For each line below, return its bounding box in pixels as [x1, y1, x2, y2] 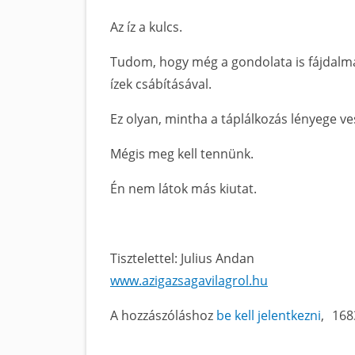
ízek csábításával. [110, 75, 212, 93]
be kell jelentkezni [216, 307, 321, 324]
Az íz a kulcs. [110, 18, 182, 36]
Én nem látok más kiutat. [110, 180, 257, 197]
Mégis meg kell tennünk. [110, 145, 254, 162]
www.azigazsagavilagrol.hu [110, 272, 268, 289]
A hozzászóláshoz [110, 307, 216, 324]
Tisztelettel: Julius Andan [110, 250, 254, 267]
